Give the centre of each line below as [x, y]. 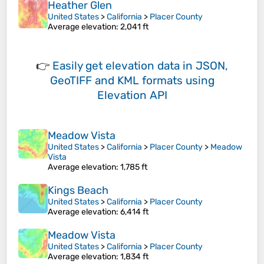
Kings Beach [78, 191]
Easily [69, 66]
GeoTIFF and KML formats [116, 81]
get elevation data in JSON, [157, 66]
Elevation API [132, 95]
